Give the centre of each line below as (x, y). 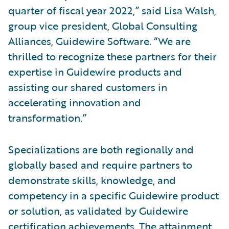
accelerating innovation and (75, 102)
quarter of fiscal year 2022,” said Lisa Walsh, (112, 10)
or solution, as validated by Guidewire (98, 210)
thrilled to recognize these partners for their (112, 56)
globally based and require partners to (100, 164)
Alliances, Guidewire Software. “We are (99, 41)
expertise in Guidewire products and (95, 71)
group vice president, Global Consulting (103, 25)
